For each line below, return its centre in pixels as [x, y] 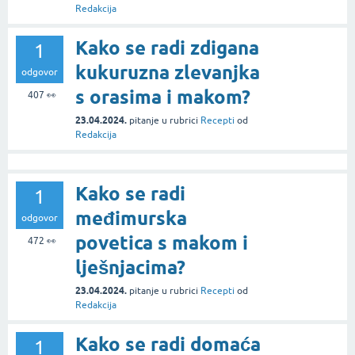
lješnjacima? [130, 268]
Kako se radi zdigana [167, 48]
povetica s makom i [162, 243]
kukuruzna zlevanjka [168, 73]
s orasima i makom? [163, 97]
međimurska [131, 219]
